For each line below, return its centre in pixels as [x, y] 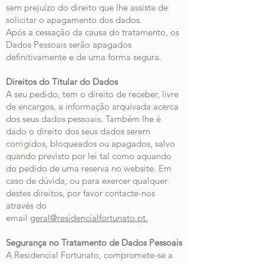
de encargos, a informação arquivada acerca [92, 106]
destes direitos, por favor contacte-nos [80, 193]
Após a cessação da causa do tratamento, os [93, 32]
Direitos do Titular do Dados [62, 82]
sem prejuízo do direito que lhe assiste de [87, 7]
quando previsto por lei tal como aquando [89, 156]
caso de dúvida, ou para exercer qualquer [87, 181]
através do [26, 205]
